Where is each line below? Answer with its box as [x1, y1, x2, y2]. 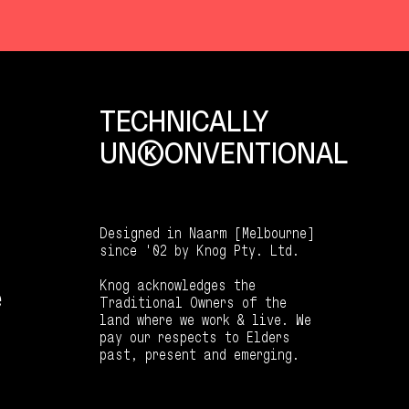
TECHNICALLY [99, 102, 269, 140]
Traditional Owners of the [99, 292, 287, 311]
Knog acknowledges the [99, 275, 256, 294]
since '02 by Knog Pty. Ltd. [99, 240, 299, 259]
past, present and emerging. [99, 344, 299, 363]
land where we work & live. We [99, 309, 311, 329]
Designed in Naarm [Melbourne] [99, 223, 314, 242]
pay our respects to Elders [99, 327, 290, 346]
